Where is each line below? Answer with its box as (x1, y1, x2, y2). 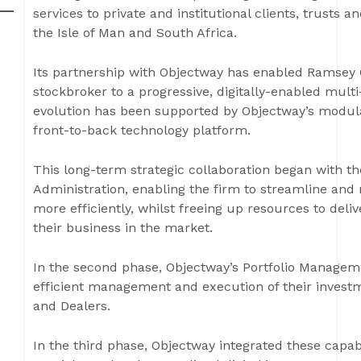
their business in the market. (33, 220, 213, 235)
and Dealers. (33, 298, 110, 313)
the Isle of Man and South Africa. (33, 25, 237, 40)
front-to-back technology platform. (33, 122, 251, 138)
